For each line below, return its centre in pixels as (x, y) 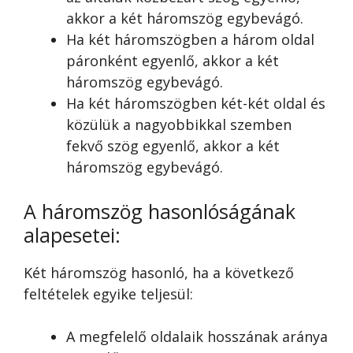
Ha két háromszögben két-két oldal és (196, 103)
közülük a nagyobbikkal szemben (179, 124)
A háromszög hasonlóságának (160, 211)
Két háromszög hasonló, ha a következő (159, 272)
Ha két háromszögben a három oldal (190, 39)
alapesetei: (72, 234)
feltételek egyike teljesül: (108, 294)
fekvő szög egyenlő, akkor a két (173, 145)
